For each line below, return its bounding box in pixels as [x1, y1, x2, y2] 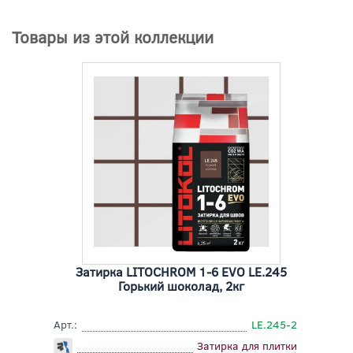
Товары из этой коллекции [12, 24, 214, 48]
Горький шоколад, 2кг [117, 277, 244, 295]
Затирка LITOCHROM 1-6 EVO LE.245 [75, 263, 287, 281]
